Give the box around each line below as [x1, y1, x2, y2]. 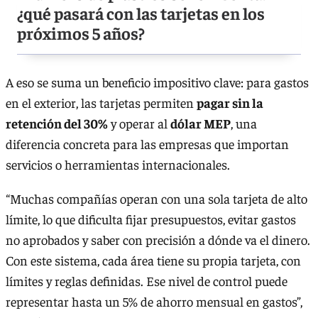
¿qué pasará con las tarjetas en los [17, 2, 265, 24]
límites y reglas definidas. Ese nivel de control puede [6, 272, 287, 289]
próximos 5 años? [17, 22, 145, 44]
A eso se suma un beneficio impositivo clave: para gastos [6, 74, 309, 91]
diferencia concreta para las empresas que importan [6, 136, 289, 153]
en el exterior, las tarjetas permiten [6, 94, 197, 111]
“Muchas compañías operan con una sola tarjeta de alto [6, 190, 307, 207]
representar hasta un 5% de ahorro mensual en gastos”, [6, 292, 302, 309]
